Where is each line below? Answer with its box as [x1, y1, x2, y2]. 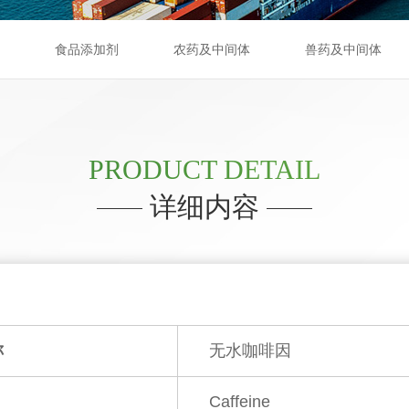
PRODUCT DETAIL [88, 153, 320, 184]
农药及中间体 [173, 42, 250, 57]
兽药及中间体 [305, 42, 382, 57]
